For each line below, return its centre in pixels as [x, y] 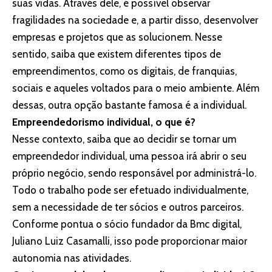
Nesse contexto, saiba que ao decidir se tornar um [124, 139]
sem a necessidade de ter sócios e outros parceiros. [128, 207]
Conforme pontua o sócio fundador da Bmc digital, [127, 224]
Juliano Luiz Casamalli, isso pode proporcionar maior [130, 241]
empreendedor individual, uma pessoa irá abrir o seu [129, 156]
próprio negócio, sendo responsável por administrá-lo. [134, 173]
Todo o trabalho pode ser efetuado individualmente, [130, 190]
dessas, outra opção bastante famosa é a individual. [131, 105]
